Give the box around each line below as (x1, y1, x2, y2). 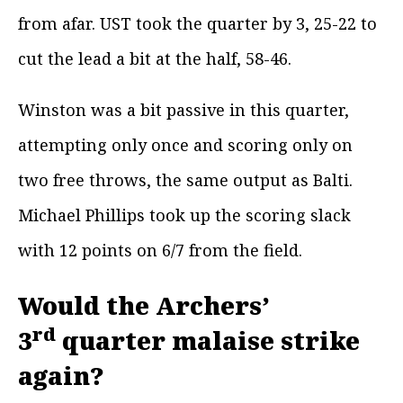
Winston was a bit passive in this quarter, (18, 98, 349, 121)
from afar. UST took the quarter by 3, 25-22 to (18, 12, 377, 34)
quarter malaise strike (56, 324, 360, 358)
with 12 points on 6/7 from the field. (18, 238, 302, 261)
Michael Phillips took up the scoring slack (18, 203, 351, 226)
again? (18, 359, 103, 393)
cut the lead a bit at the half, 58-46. (18, 47, 291, 69)
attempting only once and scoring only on (18, 133, 353, 156)
